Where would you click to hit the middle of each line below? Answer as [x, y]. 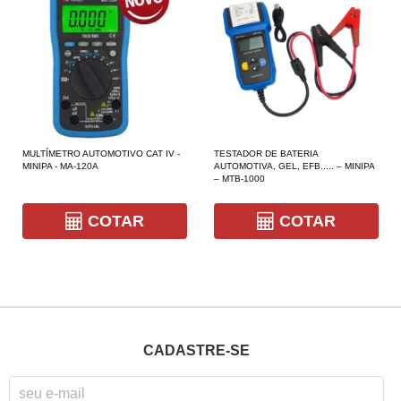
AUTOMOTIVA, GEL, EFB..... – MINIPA [294, 166]
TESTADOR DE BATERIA [266, 154]
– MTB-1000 [239, 179]
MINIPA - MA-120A [60, 166]
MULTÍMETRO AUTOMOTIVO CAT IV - [101, 154]
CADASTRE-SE [197, 350]
